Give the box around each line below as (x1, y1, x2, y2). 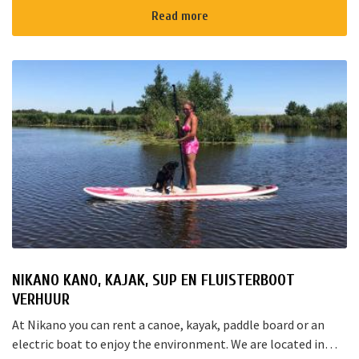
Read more (151, 9, 208, 23)
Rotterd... (12, 5, 63, 21)
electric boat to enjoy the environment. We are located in (12, 336, 325, 352)
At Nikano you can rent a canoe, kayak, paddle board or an (12, 317, 325, 333)
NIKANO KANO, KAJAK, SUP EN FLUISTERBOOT (12, 271, 295, 289)
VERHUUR (12, 290, 70, 309)
